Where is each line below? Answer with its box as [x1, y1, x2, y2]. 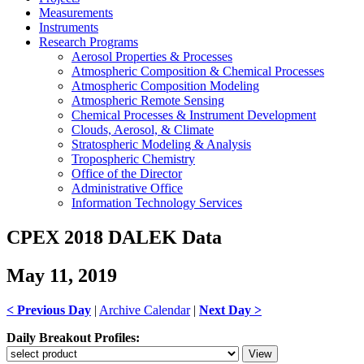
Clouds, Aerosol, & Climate [71, 123, 214, 136]
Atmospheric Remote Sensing [71, 93, 224, 107]
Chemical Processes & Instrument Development [71, 108, 316, 122]
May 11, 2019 [6, 264, 117, 286]
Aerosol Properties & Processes [71, 50, 232, 63]
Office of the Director [71, 167, 182, 180]
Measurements [39, 6, 113, 19]
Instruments [39, 20, 98, 34]
